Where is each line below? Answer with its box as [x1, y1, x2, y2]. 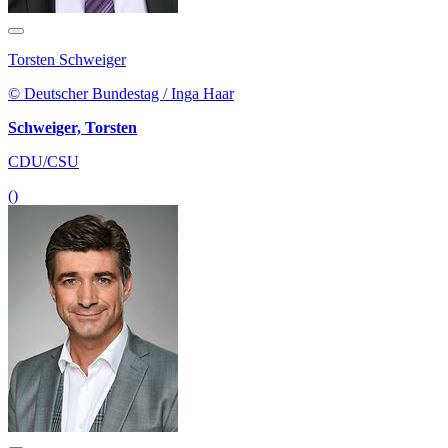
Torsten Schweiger [8, 51, 126, 69]
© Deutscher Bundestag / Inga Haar [8, 85, 234, 103]
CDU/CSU [8, 153, 79, 171]
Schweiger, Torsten [8, 119, 137, 137]
